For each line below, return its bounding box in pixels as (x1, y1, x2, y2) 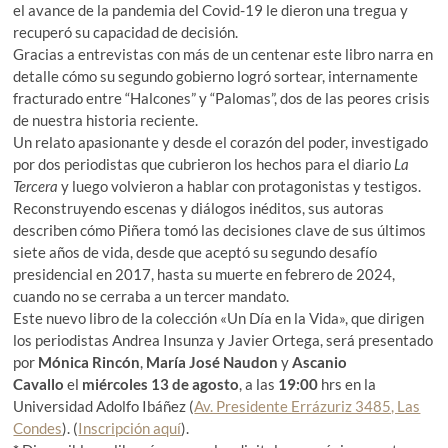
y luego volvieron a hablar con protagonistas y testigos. (61, 176, 422, 195)
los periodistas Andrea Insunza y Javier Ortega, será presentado (13, 330, 434, 349)
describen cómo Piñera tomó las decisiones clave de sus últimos (13, 220, 427, 239)
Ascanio (292, 352, 348, 371)
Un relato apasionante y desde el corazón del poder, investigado (13, 132, 429, 151)
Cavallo (13, 374, 68, 393)
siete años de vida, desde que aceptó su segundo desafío (13, 242, 378, 261)
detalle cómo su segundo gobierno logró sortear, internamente (13, 66, 419, 85)
